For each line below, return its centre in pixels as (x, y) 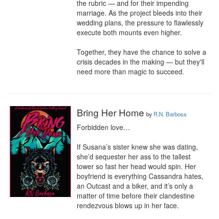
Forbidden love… (103, 127)
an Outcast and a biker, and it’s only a (135, 186)
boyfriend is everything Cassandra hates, (140, 176)
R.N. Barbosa (170, 114)
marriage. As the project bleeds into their (140, 13)
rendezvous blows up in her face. (128, 205)
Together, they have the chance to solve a (142, 52)
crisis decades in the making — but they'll (141, 62)
